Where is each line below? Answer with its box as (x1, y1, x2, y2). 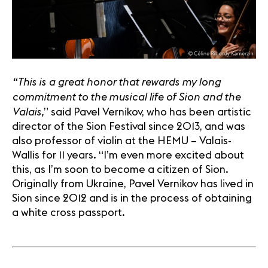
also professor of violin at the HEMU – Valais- (12, 135, 232, 146)
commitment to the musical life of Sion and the (12, 89, 240, 103)
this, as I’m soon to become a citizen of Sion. (12, 164, 229, 175)
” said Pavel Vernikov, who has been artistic (44, 106, 251, 117)
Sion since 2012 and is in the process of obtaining (12, 193, 252, 203)
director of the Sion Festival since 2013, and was (12, 121, 245, 132)
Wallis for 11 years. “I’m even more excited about (12, 150, 244, 160)
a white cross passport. (12, 207, 125, 218)
